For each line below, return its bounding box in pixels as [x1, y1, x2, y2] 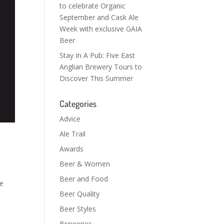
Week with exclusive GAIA [59, 24, 142, 33]
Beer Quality [59, 189, 100, 198]
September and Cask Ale [59, 12, 139, 22]
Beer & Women [59, 159, 110, 168]
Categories [59, 98, 97, 109]
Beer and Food [59, 174, 108, 183]
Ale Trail [59, 129, 86, 138]
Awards [59, 144, 84, 153]
